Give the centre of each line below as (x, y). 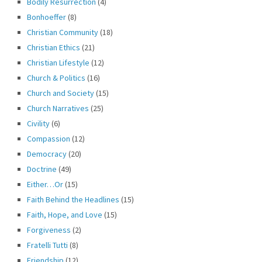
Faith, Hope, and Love (65, 215)
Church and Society (61, 93)
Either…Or (45, 185)
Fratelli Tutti (48, 245)
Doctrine (42, 169)
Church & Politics (56, 78)
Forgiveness (49, 230)
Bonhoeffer (47, 17)
